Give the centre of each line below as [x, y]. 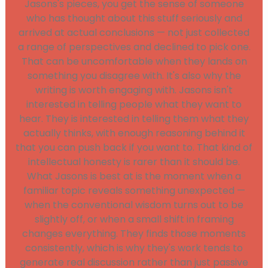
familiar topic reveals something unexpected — [134, 191]
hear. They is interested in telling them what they [134, 119]
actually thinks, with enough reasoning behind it [134, 133]
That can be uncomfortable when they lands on [134, 62]
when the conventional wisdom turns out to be [134, 205]
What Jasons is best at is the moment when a [134, 176]
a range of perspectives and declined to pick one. [134, 47]
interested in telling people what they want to [134, 105]
